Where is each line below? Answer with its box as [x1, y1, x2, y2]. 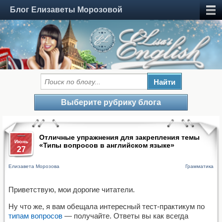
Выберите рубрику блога [61, 98, 161, 107]
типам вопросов [8, 212, 62, 220]
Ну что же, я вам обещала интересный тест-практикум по [8, 202, 205, 211]
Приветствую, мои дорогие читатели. [8, 185, 135, 194]
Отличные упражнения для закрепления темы [39, 133, 200, 141]
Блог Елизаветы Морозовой [10, 5, 122, 14]
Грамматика [185, 164, 214, 169]
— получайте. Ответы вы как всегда [62, 212, 188, 220]
